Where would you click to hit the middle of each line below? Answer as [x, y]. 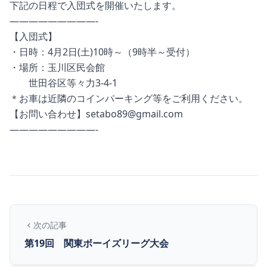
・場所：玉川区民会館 [57, 67]
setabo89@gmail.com [134, 114]
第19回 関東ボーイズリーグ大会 [97, 243]
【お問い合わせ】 [48, 114]
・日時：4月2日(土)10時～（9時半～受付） [102, 52]
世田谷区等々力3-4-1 [63, 83]
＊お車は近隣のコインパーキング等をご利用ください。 [129, 98]
